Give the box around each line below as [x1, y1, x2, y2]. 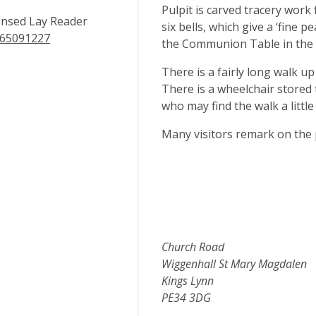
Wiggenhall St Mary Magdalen [161, 256, 307, 272]
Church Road [161, 239, 224, 255]
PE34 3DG [161, 290, 211, 305]
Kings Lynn [161, 273, 214, 288]
